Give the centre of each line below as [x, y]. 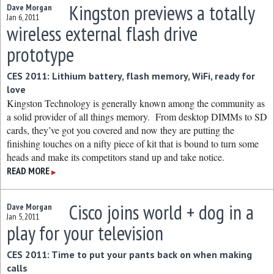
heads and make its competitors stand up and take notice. [116, 157]
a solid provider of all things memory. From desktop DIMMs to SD [137, 117]
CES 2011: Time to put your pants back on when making [129, 254]
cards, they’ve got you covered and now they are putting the [120, 130]
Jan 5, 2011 [23, 217]
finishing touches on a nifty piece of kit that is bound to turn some [133, 143]
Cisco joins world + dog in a [161, 212]
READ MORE [28, 171]
